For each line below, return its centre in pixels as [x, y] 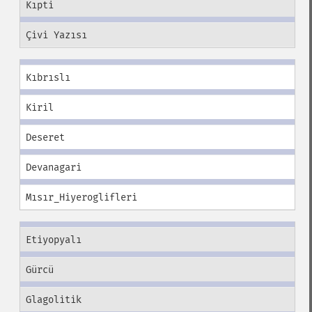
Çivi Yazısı [56, 35]
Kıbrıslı [48, 78]
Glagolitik [53, 300]
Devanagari [53, 167]
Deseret [45, 138]
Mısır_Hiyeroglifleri [81, 197]
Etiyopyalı [53, 240]
